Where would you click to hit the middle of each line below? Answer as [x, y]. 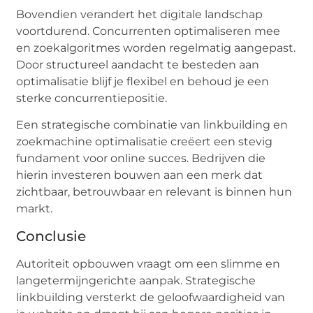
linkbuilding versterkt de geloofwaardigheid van [151, 297]
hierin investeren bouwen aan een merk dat [140, 175]
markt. [35, 209]
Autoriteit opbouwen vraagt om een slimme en [148, 263]
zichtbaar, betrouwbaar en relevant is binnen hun [154, 192]
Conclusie [51, 236]
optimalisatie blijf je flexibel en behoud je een [143, 81]
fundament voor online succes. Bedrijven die [141, 159]
